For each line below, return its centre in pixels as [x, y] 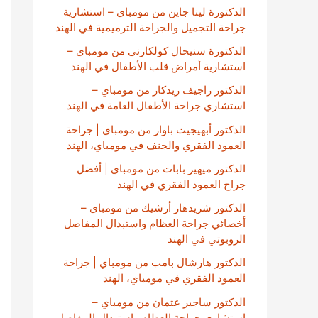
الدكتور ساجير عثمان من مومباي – [169, 302]
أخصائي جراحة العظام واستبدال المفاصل [155, 223]
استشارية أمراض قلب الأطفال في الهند [158, 66]
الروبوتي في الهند [207, 239]
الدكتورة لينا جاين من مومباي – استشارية [154, 11]
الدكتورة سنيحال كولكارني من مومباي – [157, 51]
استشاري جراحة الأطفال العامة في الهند [156, 106]
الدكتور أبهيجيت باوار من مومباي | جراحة [156, 129]
